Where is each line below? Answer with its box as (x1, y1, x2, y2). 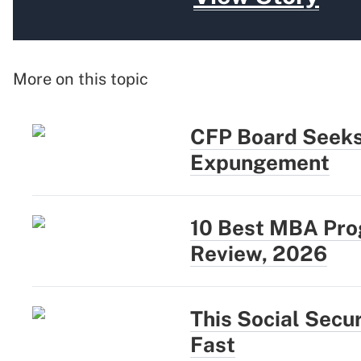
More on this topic (13, 69, 148, 89)
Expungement (190, 150, 330, 176)
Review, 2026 (190, 241, 327, 267)
